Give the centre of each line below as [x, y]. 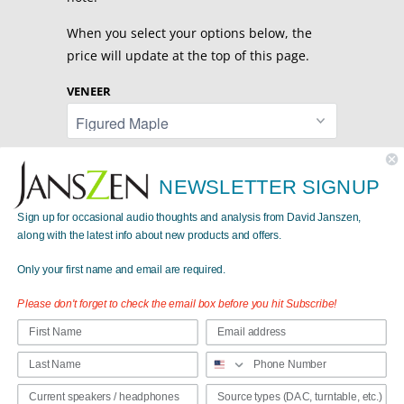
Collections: [97, 315]
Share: [83, 286]
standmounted [254, 336]
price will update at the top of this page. [190, 56]
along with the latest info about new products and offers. [150, 235]
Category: [92, 336]
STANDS [90, 164]
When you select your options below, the [189, 33]
